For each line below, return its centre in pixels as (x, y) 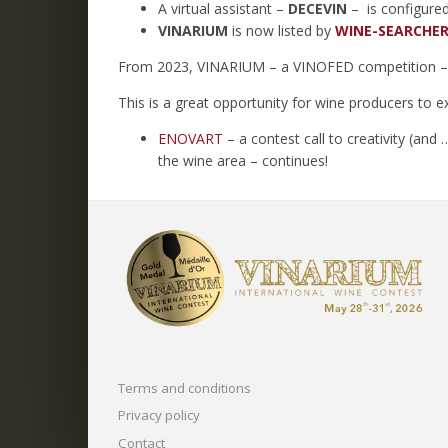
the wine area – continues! (243, 160)
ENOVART (190, 138)
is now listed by (283, 30)
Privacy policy (159, 415)
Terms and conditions (184, 387)
